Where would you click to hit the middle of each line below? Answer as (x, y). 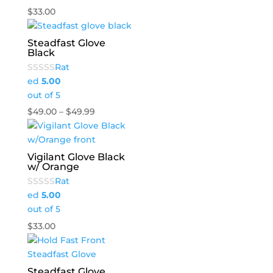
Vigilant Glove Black (76, 157)
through (112, 153)
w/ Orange (53, 167)
